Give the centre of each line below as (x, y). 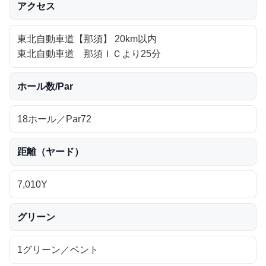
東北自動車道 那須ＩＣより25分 (89, 53)
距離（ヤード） (50, 151)
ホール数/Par (45, 86)
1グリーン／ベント (58, 249)
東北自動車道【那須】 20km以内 (87, 39)
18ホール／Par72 (54, 119)
